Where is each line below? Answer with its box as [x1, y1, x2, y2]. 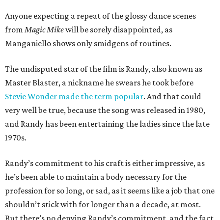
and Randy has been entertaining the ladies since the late [5, 119, 210, 129]
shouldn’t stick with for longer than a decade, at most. [5, 199, 201, 209]
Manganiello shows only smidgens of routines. [5, 38, 171, 48]
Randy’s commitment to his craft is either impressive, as [5, 158, 205, 168]
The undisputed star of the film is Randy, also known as [5, 64, 202, 74]
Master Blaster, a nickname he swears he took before [5, 78, 193, 87]
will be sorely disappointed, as [64, 25, 172, 34]
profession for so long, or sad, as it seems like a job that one [5, 186, 215, 195]
